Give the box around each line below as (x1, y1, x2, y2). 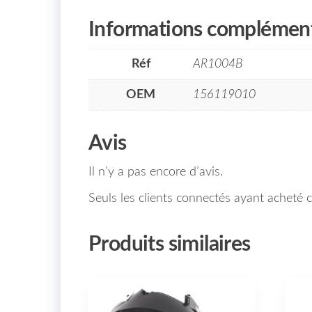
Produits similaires (88, 233, 251, 255)
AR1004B (193, 57, 243, 70)
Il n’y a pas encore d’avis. (88, 165, 223, 178)
